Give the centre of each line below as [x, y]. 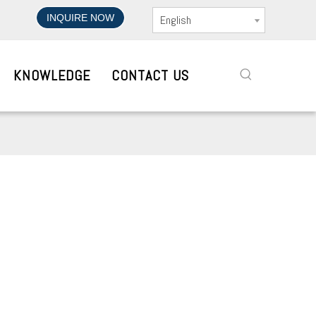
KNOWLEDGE [51, 75]
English [176, 20]
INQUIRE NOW [80, 18]
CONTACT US [150, 75]
